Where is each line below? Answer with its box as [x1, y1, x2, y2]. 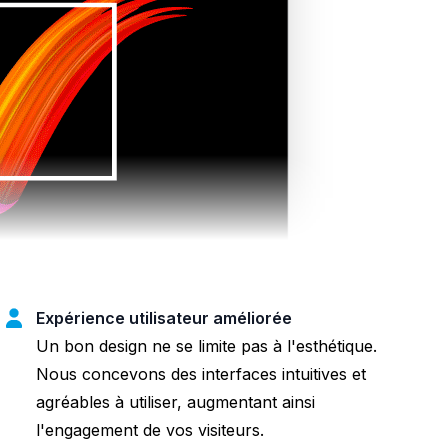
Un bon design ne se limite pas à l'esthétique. [36, 335, 377, 356]
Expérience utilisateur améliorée [36, 307, 292, 328]
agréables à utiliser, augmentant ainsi [36, 391, 315, 412]
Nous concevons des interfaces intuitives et [36, 363, 366, 384]
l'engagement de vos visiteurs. [36, 419, 264, 440]
